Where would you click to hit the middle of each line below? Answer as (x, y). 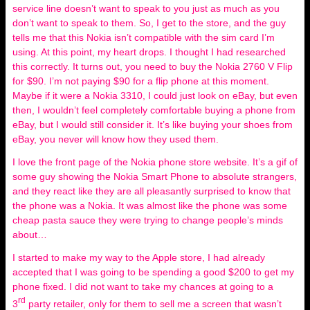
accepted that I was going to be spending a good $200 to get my (153, 272)
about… (33, 235)
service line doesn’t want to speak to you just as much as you (146, 8)
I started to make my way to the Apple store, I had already (139, 257)
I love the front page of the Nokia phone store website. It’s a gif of (155, 162)
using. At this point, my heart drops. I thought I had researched (149, 52)
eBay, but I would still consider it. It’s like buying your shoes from (153, 125)
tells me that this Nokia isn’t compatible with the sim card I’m (144, 37)
